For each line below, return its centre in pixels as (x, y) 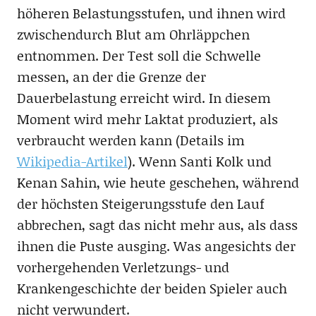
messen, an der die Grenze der (111, 77)
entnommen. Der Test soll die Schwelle (139, 55)
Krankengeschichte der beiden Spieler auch (152, 288)
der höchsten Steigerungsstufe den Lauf (140, 203)
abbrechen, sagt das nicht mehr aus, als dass (157, 225)
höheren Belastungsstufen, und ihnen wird (151, 13)
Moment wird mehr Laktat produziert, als (147, 119)
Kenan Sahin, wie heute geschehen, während (158, 182)
